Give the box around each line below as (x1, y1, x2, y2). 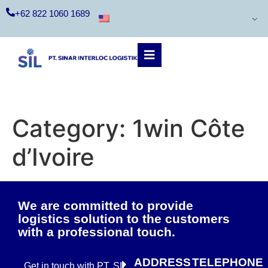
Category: (12, 114, 132, 143)
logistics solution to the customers (18, 212, 230, 226)
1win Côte (132, 114, 245, 143)
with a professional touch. (18, 225, 175, 239)
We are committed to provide (18, 199, 193, 212)
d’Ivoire (12, 142, 95, 172)
